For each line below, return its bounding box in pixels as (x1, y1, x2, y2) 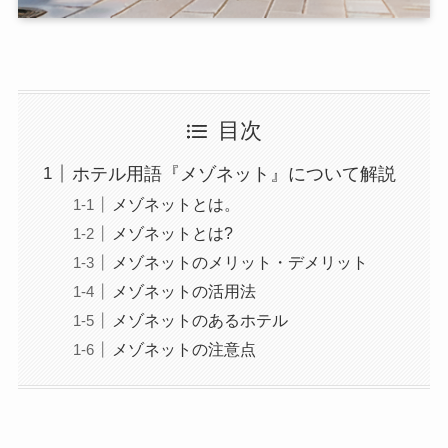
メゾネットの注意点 (111, 340, 256, 359)
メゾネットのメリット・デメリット (111, 253, 368, 272)
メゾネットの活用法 (111, 282, 256, 301)
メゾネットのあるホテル (111, 311, 288, 330)
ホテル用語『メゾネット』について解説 (71, 164, 396, 185)
